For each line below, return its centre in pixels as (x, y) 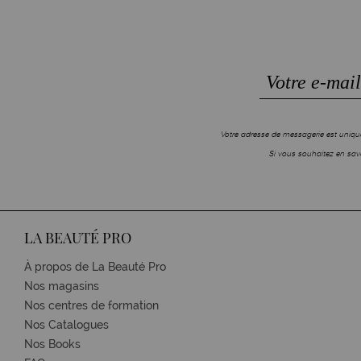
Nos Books (52, 344)
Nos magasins (62, 286)
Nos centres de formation (91, 305)
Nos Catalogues (66, 324)
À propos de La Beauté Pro (95, 266)
